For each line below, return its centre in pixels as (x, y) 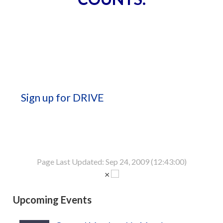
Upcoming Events (52, 199)
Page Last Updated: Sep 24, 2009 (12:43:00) (111, 162)
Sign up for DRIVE (62, 97)
